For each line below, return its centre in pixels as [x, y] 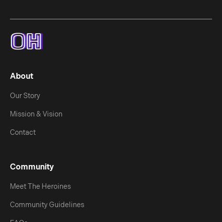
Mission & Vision [36, 114]
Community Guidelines [47, 205]
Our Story [25, 96]
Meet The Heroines [40, 187]
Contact [23, 133]
